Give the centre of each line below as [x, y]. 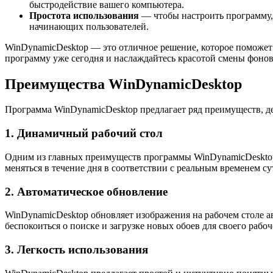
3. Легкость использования [76, 250]
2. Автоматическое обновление [86, 191]
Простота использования [84, 15]
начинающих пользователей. [89, 26]
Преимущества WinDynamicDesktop [123, 84]
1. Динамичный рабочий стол [84, 133]
